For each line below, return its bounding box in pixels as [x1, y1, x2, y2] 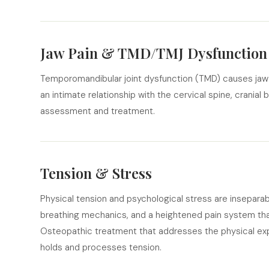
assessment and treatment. [40, 105, 156, 117]
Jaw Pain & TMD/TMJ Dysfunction [40, 43, 268, 62]
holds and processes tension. [40, 241, 162, 253]
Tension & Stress [40, 163, 153, 183]
